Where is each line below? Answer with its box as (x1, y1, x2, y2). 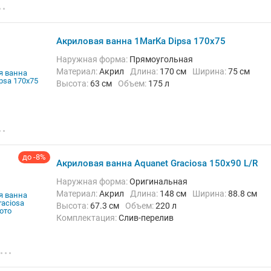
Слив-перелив (119, 213, 174, 223)
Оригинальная (129, 177, 188, 186)
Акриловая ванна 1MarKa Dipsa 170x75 (56, 36, 226, 47)
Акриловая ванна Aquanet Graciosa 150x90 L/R (56, 158, 258, 169)
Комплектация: (62, 213, 119, 223)
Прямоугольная (129, 54, 193, 64)
